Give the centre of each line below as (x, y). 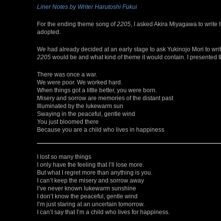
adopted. (49, 32)
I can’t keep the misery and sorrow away (91, 181)
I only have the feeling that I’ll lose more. (91, 165)
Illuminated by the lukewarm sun (80, 106)
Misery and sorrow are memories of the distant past (105, 98)
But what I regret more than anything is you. (95, 173)
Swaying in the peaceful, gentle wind (86, 114)
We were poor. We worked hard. (80, 82)
